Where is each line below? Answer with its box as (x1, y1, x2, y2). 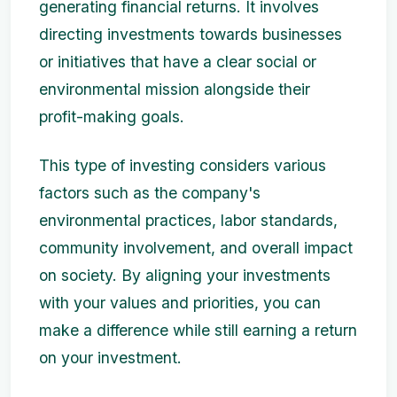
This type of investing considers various (39, 156, 326, 175)
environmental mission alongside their (39, 80, 310, 98)
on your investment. (39, 348, 182, 367)
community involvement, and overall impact (39, 238, 353, 257)
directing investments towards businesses (39, 25, 342, 43)
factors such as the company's (39, 183, 261, 202)
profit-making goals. (39, 107, 184, 126)
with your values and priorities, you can (39, 293, 321, 312)
